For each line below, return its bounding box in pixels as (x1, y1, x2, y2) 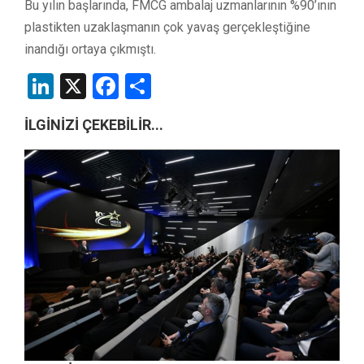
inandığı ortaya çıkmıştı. (24, 41, 156, 57)
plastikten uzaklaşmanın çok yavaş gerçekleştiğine (24, 19, 310, 35)
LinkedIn (54, 70, 149, 102)
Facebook (119, 70, 227, 102)
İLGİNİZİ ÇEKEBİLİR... (24, 115, 163, 133)
